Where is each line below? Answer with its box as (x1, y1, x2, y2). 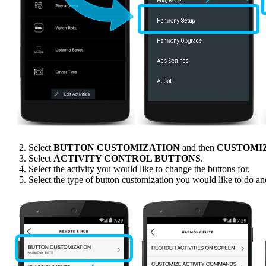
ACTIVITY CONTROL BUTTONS (53, 153, 201, 164)
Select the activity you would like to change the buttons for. (28, 164, 250, 175)
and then (180, 142, 217, 153)
